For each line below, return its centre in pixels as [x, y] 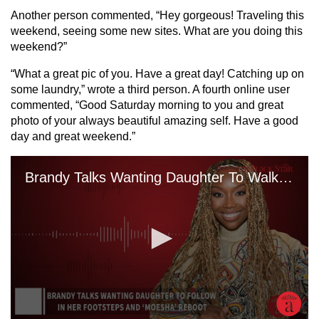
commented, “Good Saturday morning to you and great [147, 105]
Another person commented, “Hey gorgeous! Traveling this [157, 15]
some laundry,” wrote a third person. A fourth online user [150, 89]
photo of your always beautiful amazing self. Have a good [155, 121]
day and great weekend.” [73, 136]
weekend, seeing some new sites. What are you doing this [157, 31]
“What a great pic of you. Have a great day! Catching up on [157, 74]
